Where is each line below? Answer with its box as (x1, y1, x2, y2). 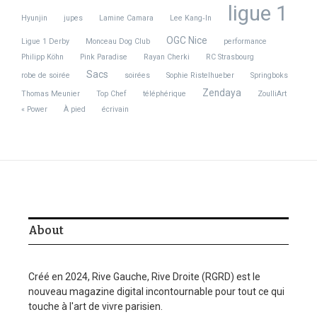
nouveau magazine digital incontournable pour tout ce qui (28, 286, 284, 297)
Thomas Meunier (21, 89, 80, 98)
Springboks (250, 71, 288, 80)
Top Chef (96, 89, 127, 98)
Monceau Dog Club (86, 37, 150, 46)
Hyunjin (21, 13, 47, 23)
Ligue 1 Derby (21, 37, 69, 46)
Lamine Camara (99, 13, 154, 23)
